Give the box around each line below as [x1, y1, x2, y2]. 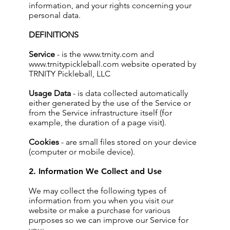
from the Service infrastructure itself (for [29, 108, 172, 118]
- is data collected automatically [71, 88, 188, 98]
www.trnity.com [83, 49, 138, 59]
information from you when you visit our [29, 196, 174, 205]
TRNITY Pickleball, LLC [29, 69, 110, 79]
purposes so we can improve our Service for [29, 215, 188, 225]
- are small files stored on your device [59, 137, 197, 147]
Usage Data [29, 88, 71, 98]
